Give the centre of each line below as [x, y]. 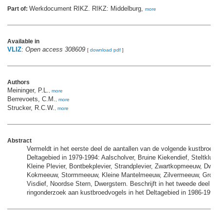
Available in [23, 42]
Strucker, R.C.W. [31, 108]
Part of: [18, 9]
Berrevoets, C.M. [31, 99]
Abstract [19, 141]
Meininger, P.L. [28, 91]
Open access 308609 [55, 50]
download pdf [105, 50]
